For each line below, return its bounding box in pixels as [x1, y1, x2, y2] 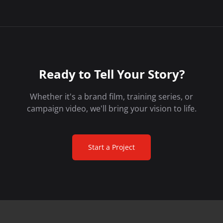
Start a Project [88, 142, 135, 152]
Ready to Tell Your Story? [38, 67, 185, 82]
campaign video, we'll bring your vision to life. [26, 103, 197, 114]
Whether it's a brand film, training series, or [30, 91, 193, 102]
